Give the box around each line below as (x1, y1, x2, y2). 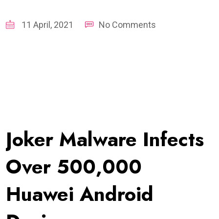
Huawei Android (6, 179, 153, 208)
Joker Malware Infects (6, 125, 204, 153)
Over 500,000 (6, 152, 142, 181)
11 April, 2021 (20, 19, 73, 30)
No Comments (99, 19, 156, 30)
